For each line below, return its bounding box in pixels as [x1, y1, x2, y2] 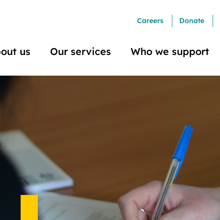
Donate [179, 16, 205, 25]
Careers [137, 16, 164, 25]
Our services [50, 45, 111, 57]
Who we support [131, 45, 210, 57]
